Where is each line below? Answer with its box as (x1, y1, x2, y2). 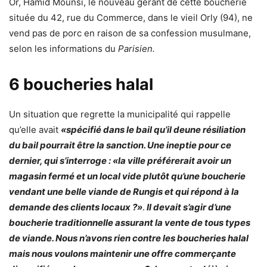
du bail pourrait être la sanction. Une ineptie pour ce (9, 139, 231, 151)
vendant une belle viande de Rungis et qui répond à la (9, 185, 239, 197)
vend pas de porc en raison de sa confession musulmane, (9, 27, 251, 39)
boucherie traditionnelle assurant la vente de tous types (9, 216, 250, 228)
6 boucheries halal (9, 74, 153, 94)
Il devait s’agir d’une (145, 201, 231, 213)
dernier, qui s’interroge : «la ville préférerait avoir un (9, 154, 231, 166)
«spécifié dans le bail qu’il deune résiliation (61, 123, 246, 135)
